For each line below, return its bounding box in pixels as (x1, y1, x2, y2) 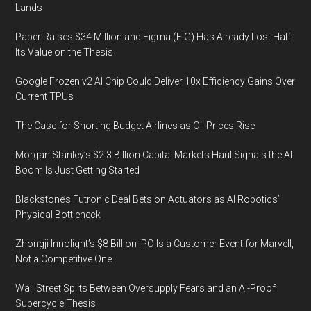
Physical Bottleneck (15, 209, 101, 220)
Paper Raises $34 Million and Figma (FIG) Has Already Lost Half (15, 31, 292, 42)
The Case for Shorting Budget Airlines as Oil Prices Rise (15, 120, 255, 131)
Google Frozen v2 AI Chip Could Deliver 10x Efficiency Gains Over (15, 76, 296, 87)
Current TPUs (15, 91, 74, 102)
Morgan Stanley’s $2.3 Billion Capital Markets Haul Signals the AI (15, 149, 293, 160)
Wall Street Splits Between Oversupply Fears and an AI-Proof (15, 283, 276, 294)
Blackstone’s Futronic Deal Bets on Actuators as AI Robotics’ (15, 194, 280, 205)
